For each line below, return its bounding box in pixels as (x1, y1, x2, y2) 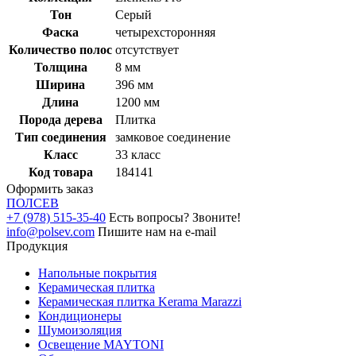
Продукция (6, 238, 68, 253)
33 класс (115, 147, 161, 161)
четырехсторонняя (115, 25, 215, 39)
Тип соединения (14, 130, 106, 144)
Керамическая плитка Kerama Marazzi (38, 294, 242, 308)
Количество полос (9, 42, 112, 56)
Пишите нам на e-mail (98, 224, 216, 238)
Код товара (28, 164, 93, 179)
